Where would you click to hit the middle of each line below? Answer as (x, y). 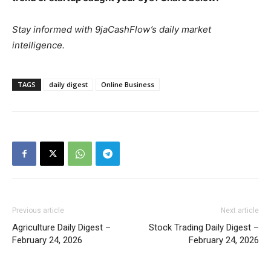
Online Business (128, 84)
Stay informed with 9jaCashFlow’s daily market (112, 29)
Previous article (38, 210)
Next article (240, 210)
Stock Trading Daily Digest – (204, 227)
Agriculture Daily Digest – (61, 227)
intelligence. (38, 45)
